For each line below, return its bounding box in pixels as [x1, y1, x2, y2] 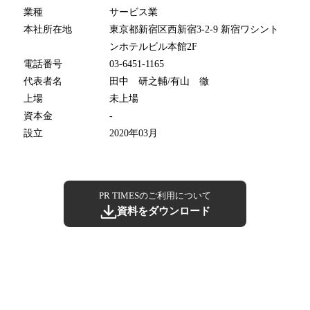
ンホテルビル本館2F [109, 42, 197, 53]
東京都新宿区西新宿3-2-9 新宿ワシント [109, 24, 279, 35]
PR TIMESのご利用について [99, 190, 211, 201]
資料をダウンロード [116, 206, 210, 217]
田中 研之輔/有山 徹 [109, 76, 209, 87]
